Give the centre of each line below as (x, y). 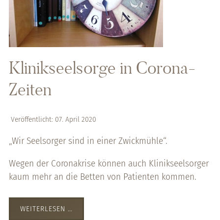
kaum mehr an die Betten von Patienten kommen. (102, 177)
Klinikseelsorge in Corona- (102, 68)
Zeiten (30, 90)
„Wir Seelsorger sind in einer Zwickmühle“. (88, 140)
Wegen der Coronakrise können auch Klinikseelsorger (109, 164)
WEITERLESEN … (46, 209)
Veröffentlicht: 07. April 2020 (53, 120)
